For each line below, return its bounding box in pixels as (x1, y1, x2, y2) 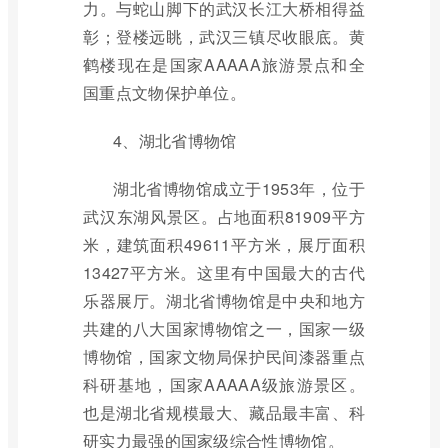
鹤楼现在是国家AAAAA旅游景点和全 (83, 53, 365, 76)
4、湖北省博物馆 (113, 129, 237, 152)
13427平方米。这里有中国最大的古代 (83, 261, 365, 284)
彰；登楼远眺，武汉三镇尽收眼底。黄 (83, 25, 365, 48)
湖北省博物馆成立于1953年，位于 (113, 177, 365, 200)
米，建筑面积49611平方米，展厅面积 (83, 233, 365, 256)
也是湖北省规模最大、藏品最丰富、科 (83, 401, 365, 424)
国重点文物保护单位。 (83, 81, 247, 104)
